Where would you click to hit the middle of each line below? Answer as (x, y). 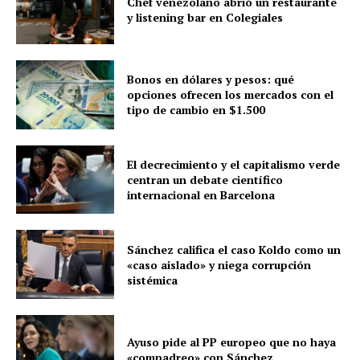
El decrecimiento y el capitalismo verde (234, 165)
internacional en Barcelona (201, 195)
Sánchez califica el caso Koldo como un (234, 249)
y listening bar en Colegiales (205, 18)
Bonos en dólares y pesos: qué (211, 80)
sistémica (153, 280)
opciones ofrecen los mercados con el (231, 95)
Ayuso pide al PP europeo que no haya (232, 342)
